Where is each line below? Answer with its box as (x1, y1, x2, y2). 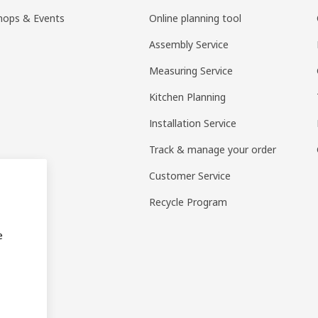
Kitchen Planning (149, 90, 226, 104)
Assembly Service (149, 38, 229, 52)
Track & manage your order (149, 143, 277, 157)
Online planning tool (149, 11, 242, 26)
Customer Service (149, 169, 231, 183)
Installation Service (149, 116, 237, 131)
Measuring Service (149, 64, 234, 78)
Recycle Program (149, 195, 228, 209)
